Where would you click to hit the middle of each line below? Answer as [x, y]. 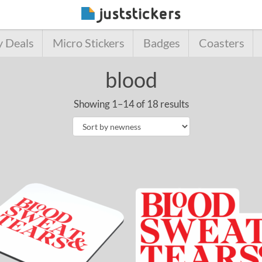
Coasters [221, 43]
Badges [161, 43]
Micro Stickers [88, 43]
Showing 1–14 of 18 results [131, 104]
